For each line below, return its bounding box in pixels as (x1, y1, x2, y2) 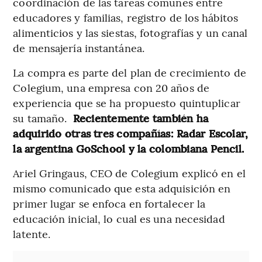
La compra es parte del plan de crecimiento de (13, 65, 246, 80)
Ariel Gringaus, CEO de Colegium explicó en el (13, 166, 246, 181)
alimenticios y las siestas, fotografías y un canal (13, 25, 248, 40)
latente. (13, 226, 51, 242)
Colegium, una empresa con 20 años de (13, 80, 209, 95)
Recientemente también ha (73, 111, 209, 126)
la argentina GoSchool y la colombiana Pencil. (13, 141, 244, 156)
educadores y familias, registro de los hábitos (13, 10, 238, 25)
